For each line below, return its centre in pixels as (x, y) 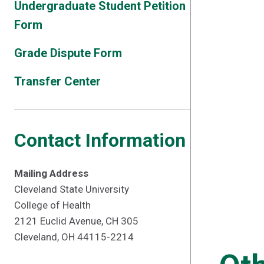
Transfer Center (57, 81)
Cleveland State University (72, 189)
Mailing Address (51, 173)
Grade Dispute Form (68, 53)
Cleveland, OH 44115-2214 (74, 237)
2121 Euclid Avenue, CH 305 (76, 221)
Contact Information (100, 140)
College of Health (52, 205)
